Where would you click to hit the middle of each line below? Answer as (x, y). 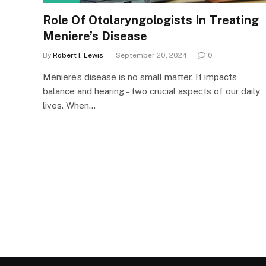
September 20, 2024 (151, 55)
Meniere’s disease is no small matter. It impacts (140, 77)
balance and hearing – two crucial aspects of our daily (151, 91)
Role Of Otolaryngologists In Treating (151, 20)
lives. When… (69, 105)
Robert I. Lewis (78, 55)
